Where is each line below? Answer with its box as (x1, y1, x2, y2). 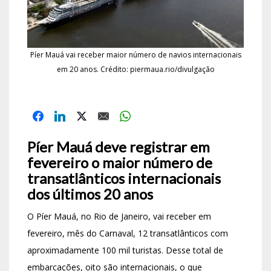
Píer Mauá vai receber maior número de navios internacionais (30, 49, 241, 60)
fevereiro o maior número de (27, 153, 212, 171)
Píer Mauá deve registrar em (27, 137, 210, 155)
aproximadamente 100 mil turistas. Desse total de (27, 244, 223, 256)
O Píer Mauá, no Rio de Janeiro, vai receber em (27, 210, 211, 222)
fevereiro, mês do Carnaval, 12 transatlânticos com (27, 227, 228, 239)
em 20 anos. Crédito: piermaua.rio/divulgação (56, 64, 215, 74)
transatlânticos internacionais (27, 169, 221, 187)
